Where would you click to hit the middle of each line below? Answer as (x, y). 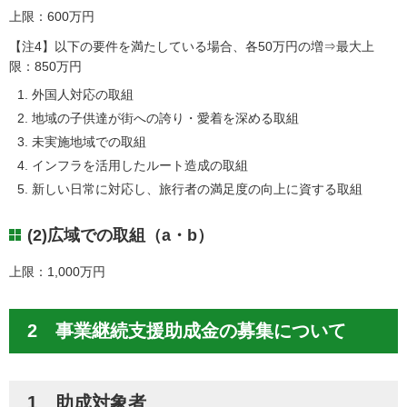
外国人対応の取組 (83, 95)
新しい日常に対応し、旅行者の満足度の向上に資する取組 (198, 189)
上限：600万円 (52, 17)
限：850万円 (45, 67)
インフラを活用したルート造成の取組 (140, 166)
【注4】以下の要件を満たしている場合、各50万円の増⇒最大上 (192, 47)
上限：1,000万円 (57, 271)
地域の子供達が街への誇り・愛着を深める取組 (166, 119)
